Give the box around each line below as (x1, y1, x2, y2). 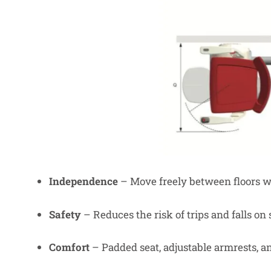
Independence (49, 174, 118, 188)
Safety (49, 207, 81, 221)
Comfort (49, 240, 90, 255)
